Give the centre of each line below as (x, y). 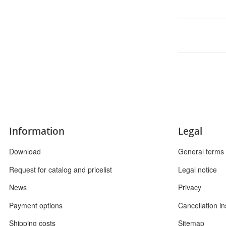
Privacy (190, 187)
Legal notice (197, 169)
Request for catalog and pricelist (61, 169)
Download (25, 152)
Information (37, 131)
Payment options (36, 205)
